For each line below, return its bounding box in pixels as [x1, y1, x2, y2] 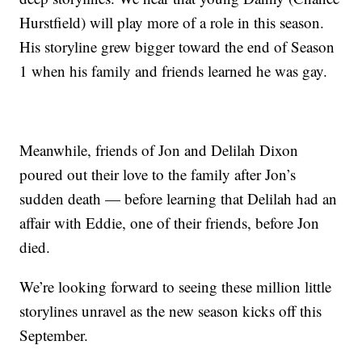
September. [19, 325, 89, 346]
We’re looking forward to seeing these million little [19, 276, 332, 297]
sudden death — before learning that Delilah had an [19, 188, 338, 209]
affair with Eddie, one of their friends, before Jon [19, 213, 320, 234]
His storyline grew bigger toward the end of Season [19, 36, 335, 57]
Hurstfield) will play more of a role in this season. [19, 12, 325, 33]
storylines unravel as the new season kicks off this [19, 301, 322, 322]
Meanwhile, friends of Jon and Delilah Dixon [19, 140, 299, 161]
